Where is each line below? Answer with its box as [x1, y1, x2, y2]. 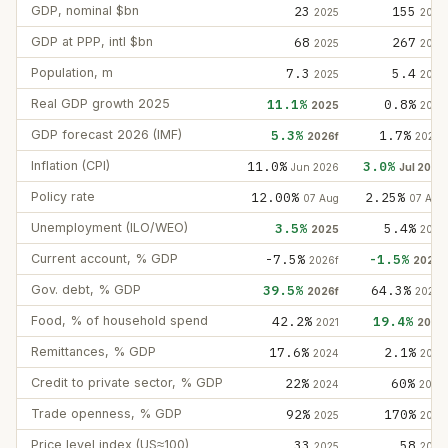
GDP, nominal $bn [31, 2, 139, 18]
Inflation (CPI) [31, 157, 110, 173]
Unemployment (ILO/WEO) [31, 219, 188, 235]
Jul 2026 [399, 160, 445, 173]
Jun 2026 [291, 160, 339, 173]
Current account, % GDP [31, 250, 178, 266]
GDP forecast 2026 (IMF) [31, 126, 182, 142]
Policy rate [31, 188, 95, 204]
